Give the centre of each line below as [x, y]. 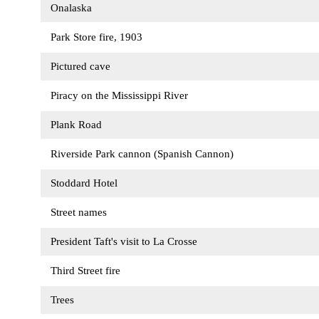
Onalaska [73, 8]
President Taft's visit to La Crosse [126, 241]
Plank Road [78, 125]
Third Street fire [87, 271]
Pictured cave [82, 66]
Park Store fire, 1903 [98, 37]
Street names [80, 212]
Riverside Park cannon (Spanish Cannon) [144, 154]
